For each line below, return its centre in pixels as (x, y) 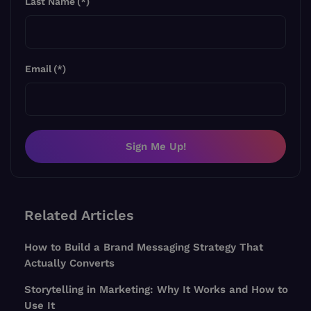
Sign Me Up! (155, 147)
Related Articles (79, 216)
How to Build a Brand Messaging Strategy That (144, 247)
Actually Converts (69, 263)
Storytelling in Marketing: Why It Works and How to (156, 290)
